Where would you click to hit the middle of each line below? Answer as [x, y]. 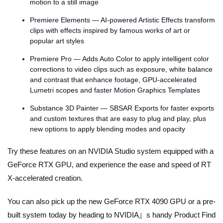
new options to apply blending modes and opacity [108, 129]
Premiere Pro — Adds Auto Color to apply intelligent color [119, 59]
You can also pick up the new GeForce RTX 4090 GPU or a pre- [111, 202]
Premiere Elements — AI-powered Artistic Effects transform [122, 20]
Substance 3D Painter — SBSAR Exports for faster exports [122, 108]
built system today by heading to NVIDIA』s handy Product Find [111, 215]
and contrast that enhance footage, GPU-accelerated [113, 80]
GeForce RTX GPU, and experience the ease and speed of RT [109, 165]
